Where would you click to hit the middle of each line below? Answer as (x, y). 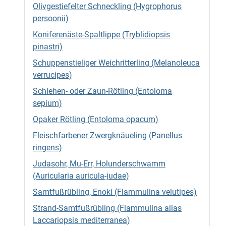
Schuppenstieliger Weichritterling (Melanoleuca (116, 63)
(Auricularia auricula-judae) (81, 176)
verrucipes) (52, 75)
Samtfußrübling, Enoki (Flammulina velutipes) (115, 192)
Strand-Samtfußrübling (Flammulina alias (107, 208)
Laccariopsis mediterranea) (81, 220)
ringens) (47, 148)
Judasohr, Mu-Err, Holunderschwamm (99, 164)
